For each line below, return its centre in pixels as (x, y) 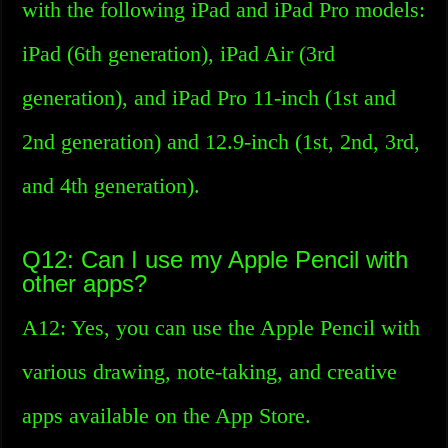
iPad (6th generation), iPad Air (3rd (179, 53)
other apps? (85, 283)
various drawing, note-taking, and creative (210, 371)
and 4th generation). (111, 185)
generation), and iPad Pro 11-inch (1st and (209, 97)
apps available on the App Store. (167, 415)
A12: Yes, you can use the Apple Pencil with (221, 327)
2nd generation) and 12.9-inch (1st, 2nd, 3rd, (221, 141)
